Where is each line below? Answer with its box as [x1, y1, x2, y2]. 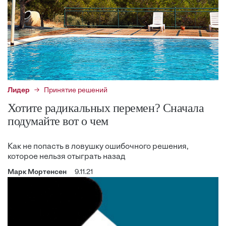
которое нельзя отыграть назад [8, 153, 125, 161]
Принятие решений [44, 87, 107, 95]
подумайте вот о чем [8, 115, 108, 128]
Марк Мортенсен [8, 168, 67, 177]
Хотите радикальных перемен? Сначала [8, 101, 204, 115]
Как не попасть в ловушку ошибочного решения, [8, 143, 189, 151]
